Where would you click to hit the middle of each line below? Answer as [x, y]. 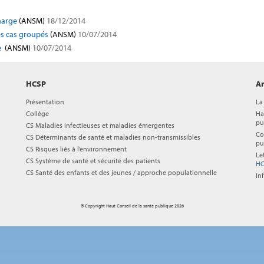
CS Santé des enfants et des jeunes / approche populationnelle [121, 172]
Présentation [45, 102]
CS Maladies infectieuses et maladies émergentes [100, 125]
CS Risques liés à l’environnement [76, 149]
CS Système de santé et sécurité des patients [93, 161]
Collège [37, 113]
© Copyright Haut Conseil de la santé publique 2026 [132, 205]
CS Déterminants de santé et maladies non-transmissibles [113, 137]
